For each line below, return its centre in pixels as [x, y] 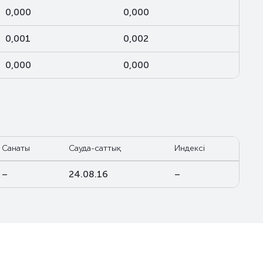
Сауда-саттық [95, 148]
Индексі [190, 148]
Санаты [16, 148]
